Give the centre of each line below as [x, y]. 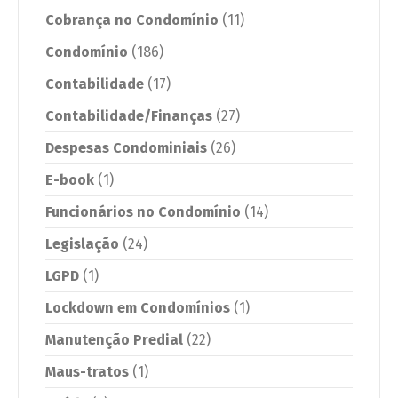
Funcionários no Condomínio [143, 212]
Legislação [82, 244]
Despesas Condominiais [126, 148]
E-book [70, 180]
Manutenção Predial [114, 340]
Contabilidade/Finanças [129, 116]
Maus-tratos [87, 372]
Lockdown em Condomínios [138, 308]
